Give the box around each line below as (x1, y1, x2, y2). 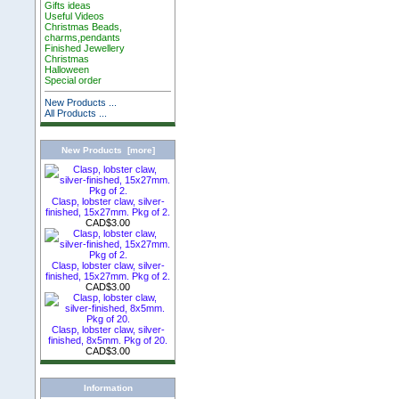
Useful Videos (45, 10, 105, 21)
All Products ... (45, 107, 108, 118)
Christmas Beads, (45, 20, 123, 32)
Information (83, 383, 133, 394)
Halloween (45, 63, 90, 75)
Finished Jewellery (45, 42, 126, 53)
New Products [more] (61, 145, 155, 156)
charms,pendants (45, 31, 121, 43)
